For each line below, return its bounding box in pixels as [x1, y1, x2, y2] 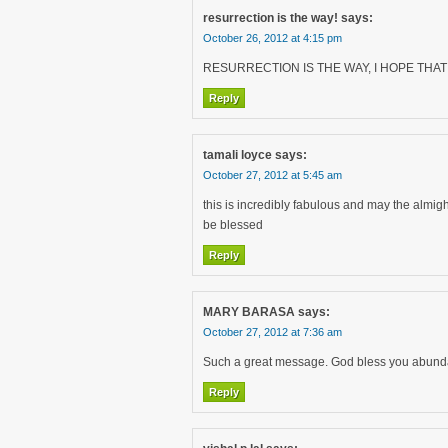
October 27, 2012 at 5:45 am [203, 169, 342, 181]
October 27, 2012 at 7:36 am [203, 326, 342, 338]
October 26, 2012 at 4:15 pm [203, 32, 342, 44]
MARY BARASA [203, 305, 295, 319]
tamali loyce [203, 148, 272, 162]
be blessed [203, 218, 263, 232]
